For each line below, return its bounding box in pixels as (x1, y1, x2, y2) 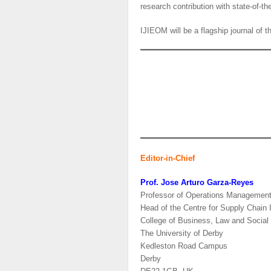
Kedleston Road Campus (140, 241, 228, 251)
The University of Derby (140, 229, 224, 238)
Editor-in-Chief (140, 153, 195, 163)
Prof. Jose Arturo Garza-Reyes (140, 178, 254, 188)
